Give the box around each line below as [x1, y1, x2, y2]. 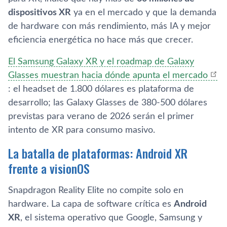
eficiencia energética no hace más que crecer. [8, 35, 193, 45]
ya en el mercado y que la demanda [71, 8, 216, 17]
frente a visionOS [8, 159, 90, 177]
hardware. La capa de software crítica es [8, 199, 174, 209]
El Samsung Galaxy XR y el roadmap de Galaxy [8, 57, 194, 66]
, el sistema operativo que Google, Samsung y [20, 213, 202, 222]
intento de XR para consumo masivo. [8, 125, 155, 135]
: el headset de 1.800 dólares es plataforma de [8, 84, 194, 94]
